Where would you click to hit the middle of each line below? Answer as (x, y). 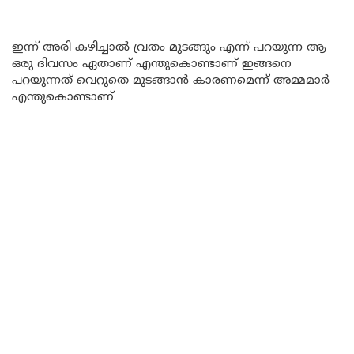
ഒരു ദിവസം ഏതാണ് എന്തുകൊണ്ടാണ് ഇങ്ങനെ (152, 64)
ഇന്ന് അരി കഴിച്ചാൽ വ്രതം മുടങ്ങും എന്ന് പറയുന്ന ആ (169, 47)
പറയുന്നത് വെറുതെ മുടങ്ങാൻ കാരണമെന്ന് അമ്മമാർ (171, 81)
